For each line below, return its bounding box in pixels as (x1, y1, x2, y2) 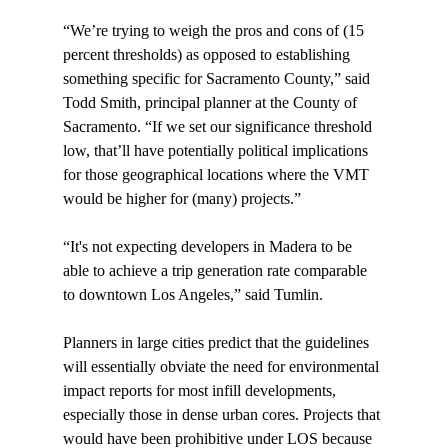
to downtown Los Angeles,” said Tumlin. (62, 286, 323, 304)
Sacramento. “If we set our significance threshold (62, 118, 376, 136)
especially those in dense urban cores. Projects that (62, 406, 384, 424)
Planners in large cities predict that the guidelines (62, 334, 373, 352)
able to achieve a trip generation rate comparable (62, 262, 371, 280)
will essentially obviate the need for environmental (62, 358, 383, 376)
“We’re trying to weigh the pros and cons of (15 (62, 22, 368, 40)
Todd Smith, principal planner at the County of (62, 94, 361, 112)
